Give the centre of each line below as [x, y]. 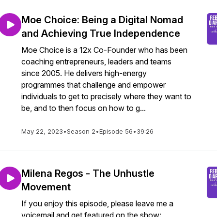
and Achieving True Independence [101, 33]
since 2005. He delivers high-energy [84, 73]
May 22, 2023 [42, 131]
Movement [46, 187]
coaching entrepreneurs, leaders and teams [96, 62]
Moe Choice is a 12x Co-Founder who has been [104, 50]
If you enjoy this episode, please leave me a [97, 203]
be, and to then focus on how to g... [84, 108]
